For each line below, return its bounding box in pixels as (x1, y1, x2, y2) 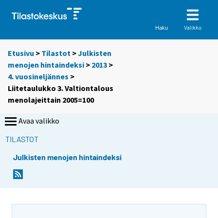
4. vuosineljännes (8, 72, 69, 82)
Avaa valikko (18, 116, 59, 126)
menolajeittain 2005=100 (8, 95, 94, 105)
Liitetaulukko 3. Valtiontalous (8, 83, 113, 93)
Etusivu (8, 48, 34, 58)
